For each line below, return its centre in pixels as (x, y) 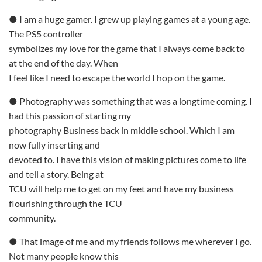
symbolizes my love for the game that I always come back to (127, 48)
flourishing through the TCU (65, 203)
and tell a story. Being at (56, 174)
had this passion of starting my (70, 116)
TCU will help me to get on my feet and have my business (121, 189)
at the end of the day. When (63, 63)
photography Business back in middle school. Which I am (122, 130)
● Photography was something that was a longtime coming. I (130, 101)
